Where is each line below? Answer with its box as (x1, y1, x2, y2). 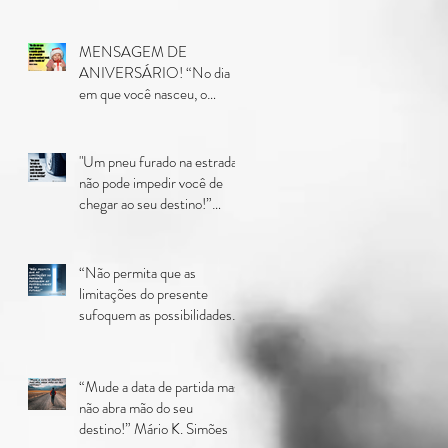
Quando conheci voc (79, 124, 197, 147)
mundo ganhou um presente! (79, 103, 241, 126)
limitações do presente (79, 282, 208, 305)
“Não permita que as (79, 261, 196, 284)
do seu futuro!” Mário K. (79, 324, 217, 347)
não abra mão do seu (79, 396, 193, 419)
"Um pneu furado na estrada (79, 150, 237, 173)
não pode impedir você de (79, 171, 223, 194)
